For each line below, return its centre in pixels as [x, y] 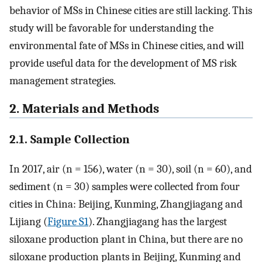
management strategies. [63, 80]
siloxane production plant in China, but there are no [126, 239]
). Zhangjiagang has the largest [158, 221]
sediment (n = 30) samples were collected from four [125, 186]
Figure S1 [68, 221]
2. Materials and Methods [84, 109]
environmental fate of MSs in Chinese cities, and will [127, 45]
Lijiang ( [28, 221]
